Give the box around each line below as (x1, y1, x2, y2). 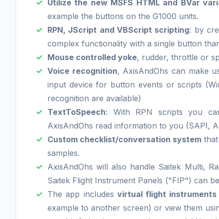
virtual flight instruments (117, 189, 217, 199)
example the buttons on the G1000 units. (47, 11, 198, 21)
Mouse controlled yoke (47, 52, 137, 62)
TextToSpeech (47, 107, 106, 117)
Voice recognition (47, 66, 117, 76)
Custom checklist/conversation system (47, 134, 202, 144)
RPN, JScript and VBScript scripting (47, 24, 190, 35)
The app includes (47, 189, 117, 199)
